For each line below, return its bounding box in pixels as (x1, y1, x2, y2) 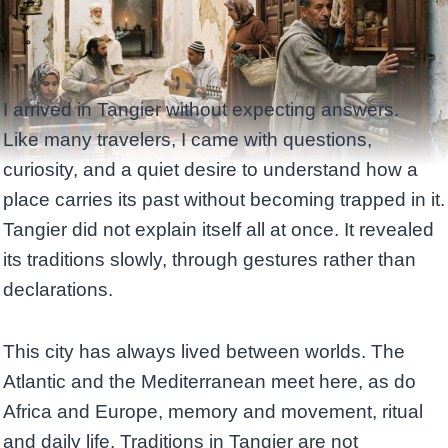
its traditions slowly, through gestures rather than (3, 249, 416, 271)
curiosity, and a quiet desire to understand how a (3, 159, 418, 181)
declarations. (3, 279, 113, 301)
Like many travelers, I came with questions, (3, 129, 372, 151)
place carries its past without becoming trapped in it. (3, 189, 445, 211)
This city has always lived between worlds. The (3, 341, 405, 363)
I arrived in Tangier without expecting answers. (3, 99, 399, 121)
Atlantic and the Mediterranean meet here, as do (3, 371, 416, 393)
